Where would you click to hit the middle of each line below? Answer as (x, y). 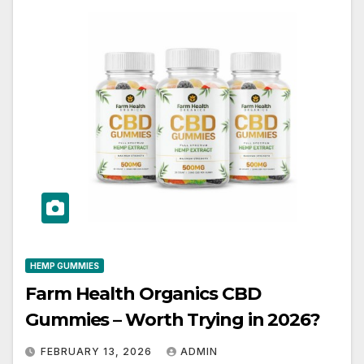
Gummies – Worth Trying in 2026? (173, 319)
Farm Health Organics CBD (143, 293)
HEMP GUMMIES (65, 265)
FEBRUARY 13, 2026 (98, 351)
